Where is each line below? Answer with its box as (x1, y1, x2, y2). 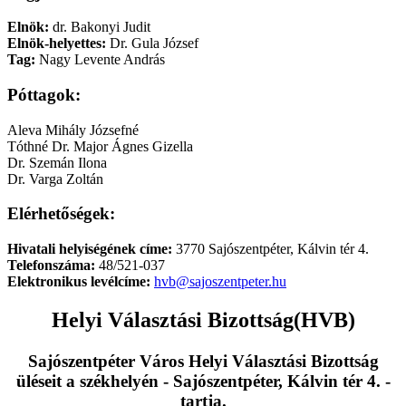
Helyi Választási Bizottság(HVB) (51, 308, 355, 333)
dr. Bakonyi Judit (49, 19, 150, 35)
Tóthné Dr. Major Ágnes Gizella (7, 138, 193, 154)
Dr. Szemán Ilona (7, 154, 107, 170)
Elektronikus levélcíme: (7, 274, 150, 290)
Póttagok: (7, 85, 81, 105)
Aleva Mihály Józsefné (7, 121, 139, 138)
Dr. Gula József (106, 35, 198, 52)
